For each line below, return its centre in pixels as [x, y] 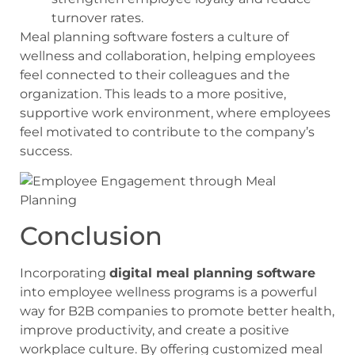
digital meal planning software [212, 273]
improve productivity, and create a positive [155, 330]
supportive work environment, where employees [175, 113]
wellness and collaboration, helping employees [168, 55]
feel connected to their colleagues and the [155, 74]
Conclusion [91, 236]
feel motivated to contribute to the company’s [167, 132]
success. [46, 151]
